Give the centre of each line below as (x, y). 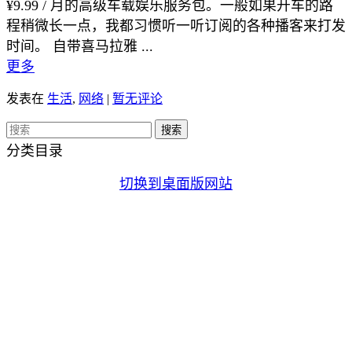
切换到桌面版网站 (176, 183)
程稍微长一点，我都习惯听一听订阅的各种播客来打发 (176, 26)
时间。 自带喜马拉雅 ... (80, 46)
